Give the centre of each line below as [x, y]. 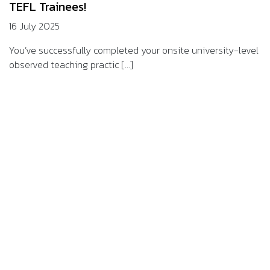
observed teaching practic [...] [71, 64]
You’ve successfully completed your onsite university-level [134, 50]
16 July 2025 [34, 26]
